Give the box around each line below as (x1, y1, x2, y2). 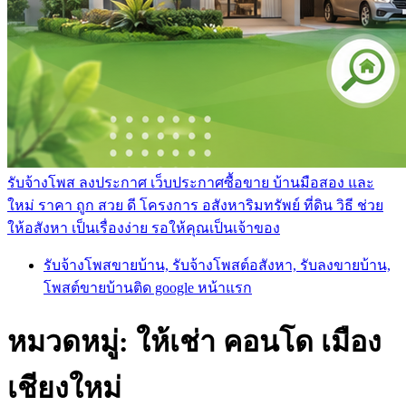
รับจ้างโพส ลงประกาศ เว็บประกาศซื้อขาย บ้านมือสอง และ (7, 174, 374, 190)
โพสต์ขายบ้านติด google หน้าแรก (43, 279, 252, 295)
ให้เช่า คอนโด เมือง (136, 325, 382, 359)
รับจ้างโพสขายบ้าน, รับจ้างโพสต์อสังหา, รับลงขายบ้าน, (43, 256, 391, 273)
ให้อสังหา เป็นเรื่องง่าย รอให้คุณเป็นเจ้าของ (7, 219, 280, 236)
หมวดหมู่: (7, 325, 136, 359)
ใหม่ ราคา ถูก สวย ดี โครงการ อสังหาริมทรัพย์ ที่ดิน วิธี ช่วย (7, 197, 383, 213)
